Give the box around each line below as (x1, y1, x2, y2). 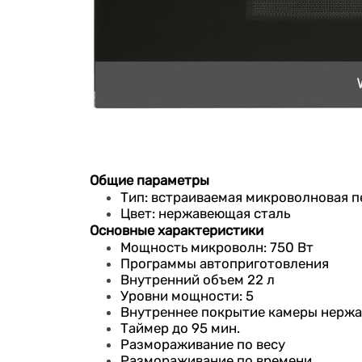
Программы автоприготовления (120, 255, 330, 272)
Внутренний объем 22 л (120, 271, 276, 288)
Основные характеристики (90, 222, 263, 239)
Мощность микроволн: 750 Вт (120, 239, 314, 256)
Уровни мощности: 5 (120, 288, 255, 305)
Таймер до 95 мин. (120, 320, 241, 337)
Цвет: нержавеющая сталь (120, 205, 291, 222)
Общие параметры (90, 172, 209, 189)
